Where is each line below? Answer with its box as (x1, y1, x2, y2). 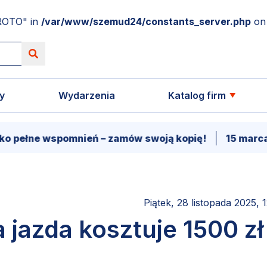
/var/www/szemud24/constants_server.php (41, 15, 251, 27)
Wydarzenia (58, 89, 115, 101)
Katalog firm (168, 89, 226, 101)
